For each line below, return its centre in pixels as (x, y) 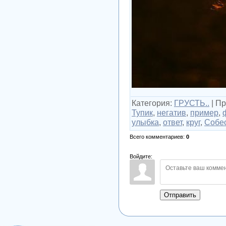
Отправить (180, 195)
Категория (151, 103)
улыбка (145, 122)
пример (204, 112)
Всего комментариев (156, 136)
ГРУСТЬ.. (192, 103)
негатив (172, 112)
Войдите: (141, 156)
